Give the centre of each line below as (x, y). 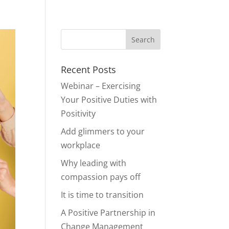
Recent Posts (89, 70)
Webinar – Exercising (101, 86)
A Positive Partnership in (108, 213)
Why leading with (94, 163)
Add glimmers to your (103, 131)
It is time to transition (102, 195)
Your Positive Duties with (109, 100)
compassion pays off (101, 177)
